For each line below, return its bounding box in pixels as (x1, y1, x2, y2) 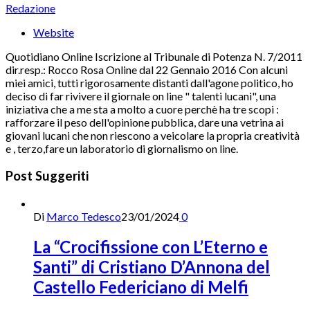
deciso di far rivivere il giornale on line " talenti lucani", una (6, 89, 276, 103)
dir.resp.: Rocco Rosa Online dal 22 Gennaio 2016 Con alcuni (6, 63, 288, 77)
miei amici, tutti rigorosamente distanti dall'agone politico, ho (6, 76, 293, 90)
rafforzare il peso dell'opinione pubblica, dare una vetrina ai (6, 116, 284, 129)
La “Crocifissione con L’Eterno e (33, 236, 268, 257)
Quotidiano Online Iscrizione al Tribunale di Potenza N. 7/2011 (6, 50, 302, 64)
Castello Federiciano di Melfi (33, 276, 248, 297)
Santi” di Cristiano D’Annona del (33, 256, 270, 277)
